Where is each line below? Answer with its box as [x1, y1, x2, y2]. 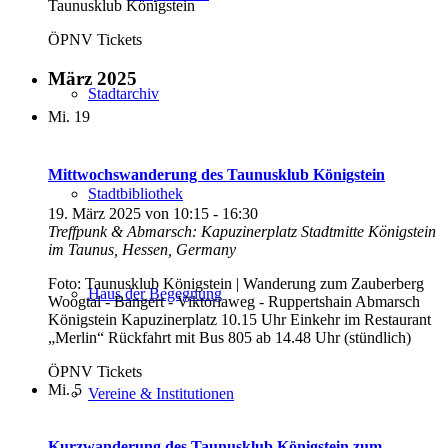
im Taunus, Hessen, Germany [48, 240, 236, 258]
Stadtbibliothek [88, 185, 183, 202]
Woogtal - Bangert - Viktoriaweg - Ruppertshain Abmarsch [48, 292, 420, 310]
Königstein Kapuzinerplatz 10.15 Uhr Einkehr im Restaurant [48, 310, 431, 328]
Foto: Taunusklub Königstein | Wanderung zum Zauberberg [48, 274, 424, 292]
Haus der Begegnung [88, 285, 222, 302]
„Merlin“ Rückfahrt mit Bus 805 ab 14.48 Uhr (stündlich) [48, 328, 427, 346]
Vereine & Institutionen [88, 385, 234, 402]
